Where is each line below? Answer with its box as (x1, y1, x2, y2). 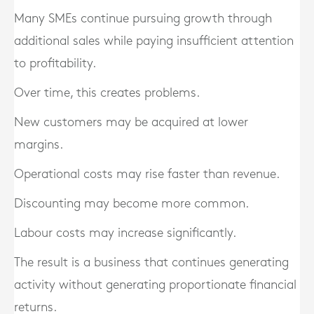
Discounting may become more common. (14, 198, 249, 210)
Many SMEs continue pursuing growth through (14, 13, 272, 25)
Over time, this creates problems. (14, 87, 200, 99)
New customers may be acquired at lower (14, 116, 248, 128)
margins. (14, 139, 63, 151)
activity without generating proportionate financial (14, 279, 296, 291)
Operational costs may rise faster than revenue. (14, 168, 280, 180)
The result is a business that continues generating (14, 257, 289, 268)
